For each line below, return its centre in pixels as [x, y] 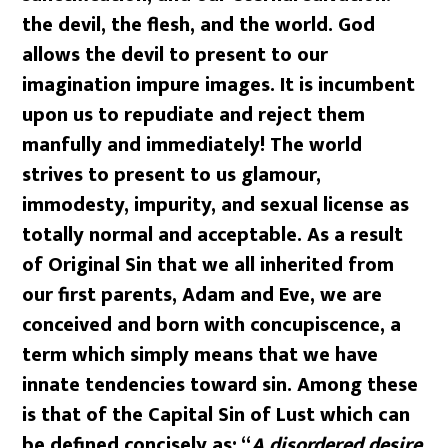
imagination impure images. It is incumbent [219, 84]
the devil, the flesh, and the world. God [199, 24]
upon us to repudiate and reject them [194, 114]
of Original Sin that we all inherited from [208, 264]
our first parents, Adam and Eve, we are [202, 294]
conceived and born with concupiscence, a [212, 324]
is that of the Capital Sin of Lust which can [216, 414]
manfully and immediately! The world [192, 144]
